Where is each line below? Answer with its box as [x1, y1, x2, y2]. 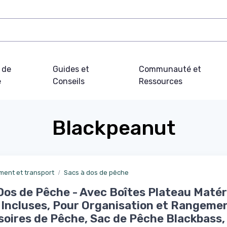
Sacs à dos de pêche [64, 169, 129, 177]
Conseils [53, 77, 85, 87]
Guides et [53, 64, 90, 74]
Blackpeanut [52, 116, 175, 140]
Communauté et [138, 64, 201, 74]
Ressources [138, 77, 182, 87]
